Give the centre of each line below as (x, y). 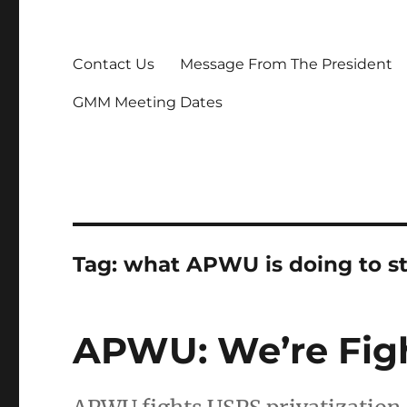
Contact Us (114, 64)
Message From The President (287, 64)
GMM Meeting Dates (148, 102)
